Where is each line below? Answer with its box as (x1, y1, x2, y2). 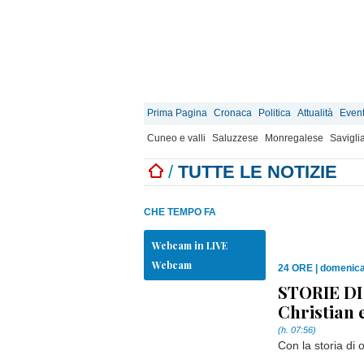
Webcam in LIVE (152, 239, 227, 252)
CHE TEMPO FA (144, 206, 216, 218)
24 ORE (278, 262, 313, 274)
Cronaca (214, 107, 252, 119)
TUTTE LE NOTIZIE (178, 162, 337, 182)
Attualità (297, 107, 333, 119)
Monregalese (265, 132, 323, 144)
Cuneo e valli (147, 132, 206, 144)
